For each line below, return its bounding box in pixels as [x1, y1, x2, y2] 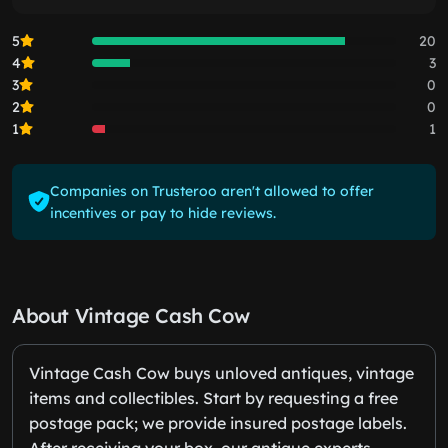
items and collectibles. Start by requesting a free [29, 387, 398, 408]
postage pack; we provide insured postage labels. [29, 412, 407, 433]
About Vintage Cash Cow [12, 302, 250, 328]
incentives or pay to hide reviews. [49, 203, 276, 222]
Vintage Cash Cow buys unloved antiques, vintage [29, 362, 414, 383]
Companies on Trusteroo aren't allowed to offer [49, 181, 374, 200]
